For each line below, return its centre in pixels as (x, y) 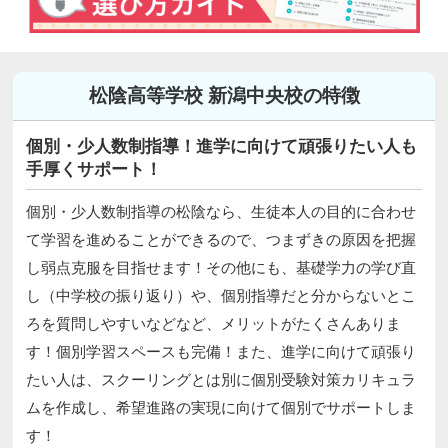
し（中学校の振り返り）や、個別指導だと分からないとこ (221, 295)
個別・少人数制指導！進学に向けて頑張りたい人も (221, 146)
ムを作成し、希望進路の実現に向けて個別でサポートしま (221, 407)
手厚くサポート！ (94, 169)
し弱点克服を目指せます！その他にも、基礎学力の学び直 (221, 267)
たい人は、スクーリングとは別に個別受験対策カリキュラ (221, 379)
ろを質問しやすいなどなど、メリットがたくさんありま (213, 323)
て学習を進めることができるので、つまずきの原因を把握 (221, 239)
